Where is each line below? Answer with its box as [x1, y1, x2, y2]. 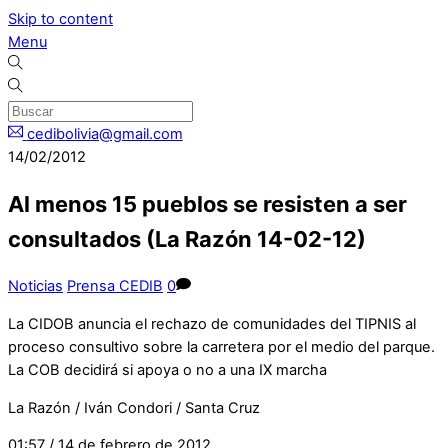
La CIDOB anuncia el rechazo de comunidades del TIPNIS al [8, 314, 416, 333]
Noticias [8, 277, 63, 296]
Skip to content [8, 10, 113, 28]
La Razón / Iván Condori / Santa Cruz [8, 398, 260, 417]
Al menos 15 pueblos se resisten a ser [8, 191, 407, 218]
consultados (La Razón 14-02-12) [8, 226, 366, 253]
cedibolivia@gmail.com [26, 125, 183, 143]
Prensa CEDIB [67, 277, 163, 296]
